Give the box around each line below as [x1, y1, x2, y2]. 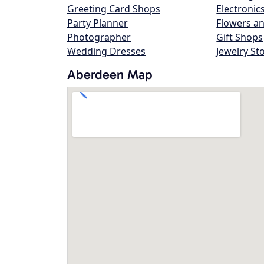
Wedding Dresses [67, 45, 146, 58]
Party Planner [67, 16, 128, 29]
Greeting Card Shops [67, 2, 160, 15]
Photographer [67, 31, 131, 44]
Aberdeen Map [67, 67, 153, 82]
